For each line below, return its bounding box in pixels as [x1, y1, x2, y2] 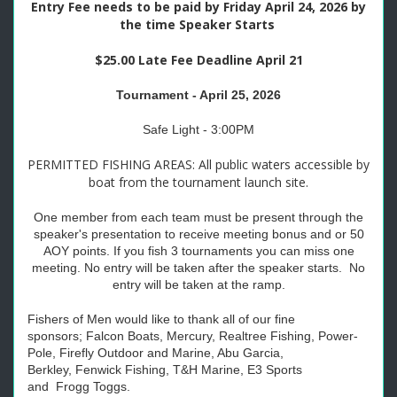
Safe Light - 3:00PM [143, 122, 254, 136]
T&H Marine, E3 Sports [173, 362, 302, 377]
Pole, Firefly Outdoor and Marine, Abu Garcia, [27, 346, 284, 360]
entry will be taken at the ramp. [112, 277, 285, 292]
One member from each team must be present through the [34, 210, 363, 224]
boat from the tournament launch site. [89, 174, 308, 191]
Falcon [86, 329, 124, 343]
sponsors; [27, 329, 86, 343]
